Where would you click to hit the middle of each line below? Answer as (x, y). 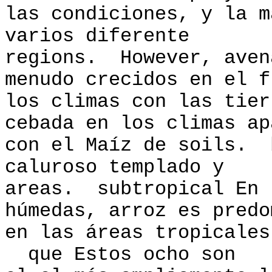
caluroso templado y (114, 168)
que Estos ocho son (120, 255)
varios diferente (97, 36)
